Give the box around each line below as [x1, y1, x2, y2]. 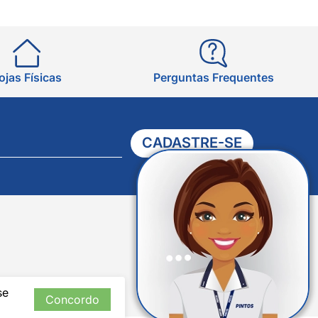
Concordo [45, 292, 99, 307]
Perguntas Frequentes [153, 70, 274, 84]
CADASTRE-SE [141, 134, 242, 152]
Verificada [252, 239, 292, 252]
